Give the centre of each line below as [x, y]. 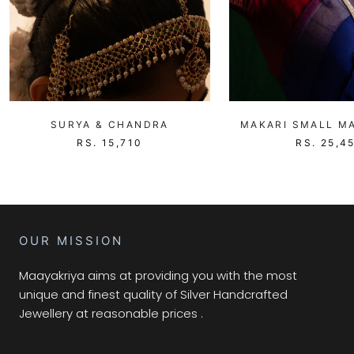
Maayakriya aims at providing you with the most [158, 275]
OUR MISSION [71, 240]
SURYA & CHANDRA [109, 124]
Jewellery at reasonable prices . [111, 313]
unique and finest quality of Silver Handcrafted [153, 294]
